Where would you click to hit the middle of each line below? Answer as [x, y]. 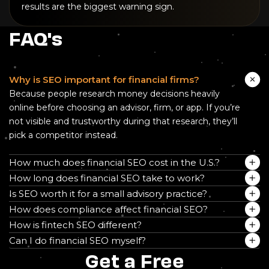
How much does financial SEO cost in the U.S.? [114, 163]
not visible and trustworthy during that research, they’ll [123, 122]
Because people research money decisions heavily [114, 94]
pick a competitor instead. [63, 135]
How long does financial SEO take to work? [107, 178]
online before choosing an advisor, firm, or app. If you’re [125, 108]
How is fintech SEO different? [75, 225]
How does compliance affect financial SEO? [108, 210]
